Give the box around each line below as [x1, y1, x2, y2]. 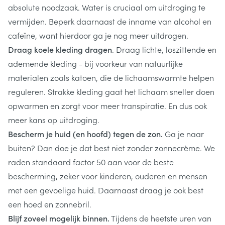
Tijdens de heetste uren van [109, 212, 211, 223]
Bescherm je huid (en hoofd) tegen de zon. [8, 128, 163, 139]
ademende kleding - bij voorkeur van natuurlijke [8, 58, 183, 69]
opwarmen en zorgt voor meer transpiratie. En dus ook [8, 100, 207, 111]
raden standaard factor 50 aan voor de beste [8, 156, 174, 167]
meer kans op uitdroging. [8, 114, 99, 125]
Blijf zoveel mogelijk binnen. [8, 212, 109, 223]
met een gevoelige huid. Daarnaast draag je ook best [8, 184, 203, 195]
